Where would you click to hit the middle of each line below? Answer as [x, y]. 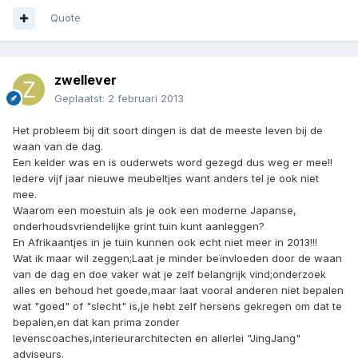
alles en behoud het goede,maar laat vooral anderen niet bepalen [178, 290]
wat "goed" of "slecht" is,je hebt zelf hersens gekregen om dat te [177, 306]
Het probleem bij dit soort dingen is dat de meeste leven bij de [168, 131]
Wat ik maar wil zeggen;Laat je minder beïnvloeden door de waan [177, 259]
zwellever [86, 80]
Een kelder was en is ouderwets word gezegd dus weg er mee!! [173, 163]
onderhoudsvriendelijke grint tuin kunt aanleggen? [139, 227]
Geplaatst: [81, 99]
